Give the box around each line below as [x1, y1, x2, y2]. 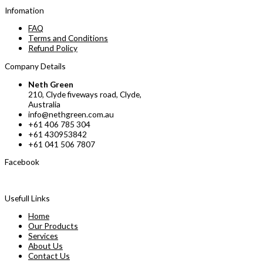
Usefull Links [5, 193, 50, 203]
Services [28, 231, 58, 241]
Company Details [5, 60, 66, 71]
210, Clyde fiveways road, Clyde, [28, 89, 141, 99]
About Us [28, 241, 63, 251]
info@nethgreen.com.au [28, 109, 114, 119]
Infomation [5, 5, 44, 15]
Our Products [28, 221, 78, 231]
